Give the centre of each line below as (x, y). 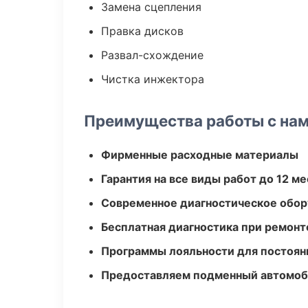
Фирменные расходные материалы (200, 155)
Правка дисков (142, 31)
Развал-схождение (152, 55)
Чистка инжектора (153, 79)
